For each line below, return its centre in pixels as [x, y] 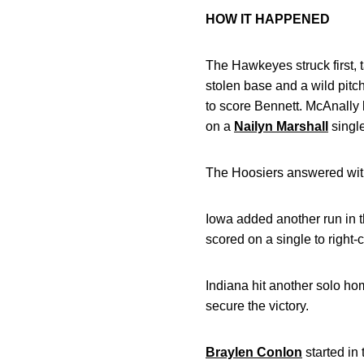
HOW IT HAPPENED [268, 19]
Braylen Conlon [254, 352]
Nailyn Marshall [281, 126]
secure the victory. [257, 306]
